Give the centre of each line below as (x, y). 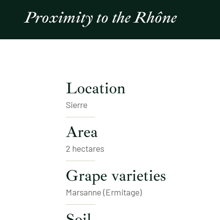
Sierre (77, 104)
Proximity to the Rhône (101, 18)
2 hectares (85, 148)
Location (96, 88)
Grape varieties (116, 176)
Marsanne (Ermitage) (104, 192)
